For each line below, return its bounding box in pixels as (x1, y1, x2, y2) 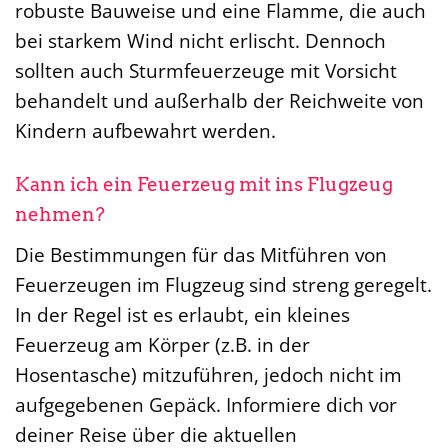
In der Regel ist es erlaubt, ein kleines (15, 301, 350, 329)
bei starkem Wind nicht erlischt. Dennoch (15, 26, 386, 54)
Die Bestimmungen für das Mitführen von (15, 241, 387, 269)
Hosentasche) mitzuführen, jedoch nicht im (15, 361, 402, 389)
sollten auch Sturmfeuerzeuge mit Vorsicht (15, 56, 397, 84)
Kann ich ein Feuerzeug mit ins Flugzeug (15, 173, 393, 197)
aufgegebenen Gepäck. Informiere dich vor (15, 391, 397, 419)
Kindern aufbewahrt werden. (15, 116, 276, 144)
